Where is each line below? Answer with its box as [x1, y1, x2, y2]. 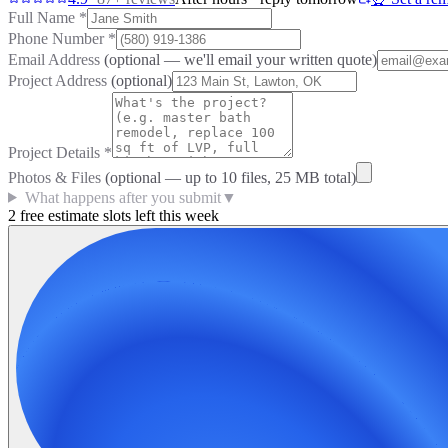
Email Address [8, 50, 104, 68]
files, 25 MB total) [237, 168, 356, 186]
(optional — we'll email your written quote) [104, 50, 377, 68]
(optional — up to [105, 168, 221, 186]
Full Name [8, 8, 79, 26]
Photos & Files [8, 168, 105, 186]
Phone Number [8, 29, 108, 47]
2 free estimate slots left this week [8, 206, 219, 224]
